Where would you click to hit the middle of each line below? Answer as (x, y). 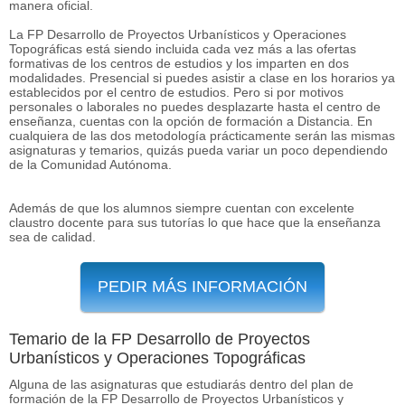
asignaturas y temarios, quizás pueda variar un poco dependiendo (198, 150)
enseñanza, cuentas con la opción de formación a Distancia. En (191, 121)
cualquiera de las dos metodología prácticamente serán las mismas (202, 135)
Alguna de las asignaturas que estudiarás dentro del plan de (181, 384)
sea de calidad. (52, 236)
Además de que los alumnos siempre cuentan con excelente (182, 207)
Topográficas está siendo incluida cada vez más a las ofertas (183, 48)
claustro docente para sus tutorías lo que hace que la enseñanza (195, 222)
